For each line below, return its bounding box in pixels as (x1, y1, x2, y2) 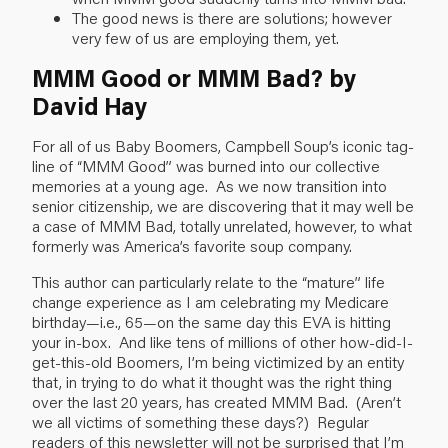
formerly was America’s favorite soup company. (32, 234, 352, 256)
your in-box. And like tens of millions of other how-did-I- (32, 330, 413, 352)
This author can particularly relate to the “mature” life (32, 270, 385, 292)
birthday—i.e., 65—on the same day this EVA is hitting (32, 310, 391, 332)
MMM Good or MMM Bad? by (32, 61, 356, 93)
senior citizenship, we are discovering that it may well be (32, 194, 414, 216)
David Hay (32, 89, 147, 121)
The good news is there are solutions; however (72, 6, 392, 28)
